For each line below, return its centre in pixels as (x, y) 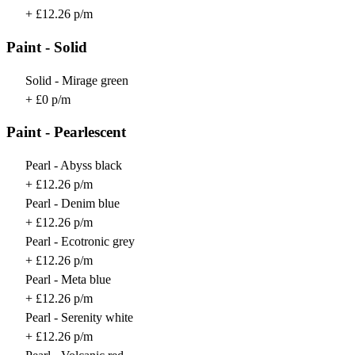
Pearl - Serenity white (79, 317)
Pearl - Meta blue (68, 279)
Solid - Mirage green (77, 80)
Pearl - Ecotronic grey (80, 241)
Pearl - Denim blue (73, 203)
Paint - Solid (47, 47)
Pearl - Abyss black (74, 165)
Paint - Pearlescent (66, 132)
